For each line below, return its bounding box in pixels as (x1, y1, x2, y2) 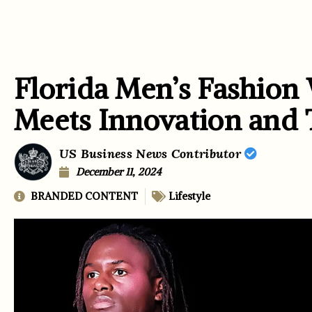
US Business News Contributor (58, 145, 245, 162)
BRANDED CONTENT (31, 189, 138, 203)
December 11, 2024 (75, 164, 161, 178)
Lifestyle (169, 189, 210, 203)
